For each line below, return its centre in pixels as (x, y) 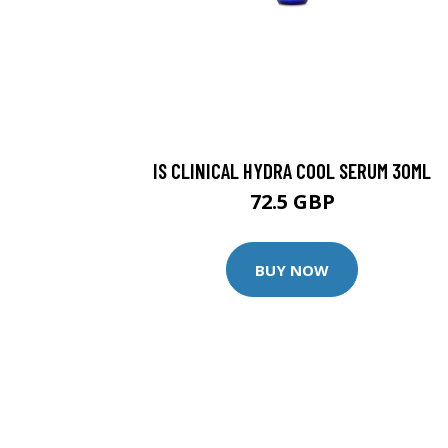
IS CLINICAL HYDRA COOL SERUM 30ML (292, 170)
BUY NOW (292, 269)
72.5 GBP (292, 201)
